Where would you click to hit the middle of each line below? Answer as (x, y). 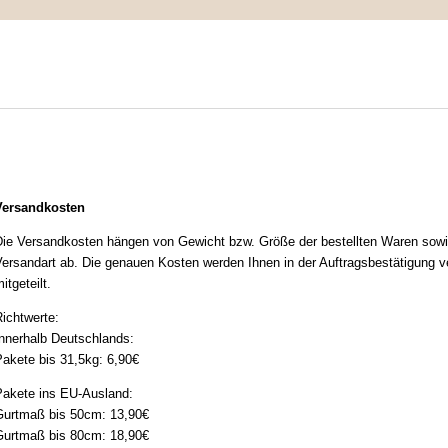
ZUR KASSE (403, 74)
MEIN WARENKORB (248, 74)
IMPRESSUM (88, 74)
